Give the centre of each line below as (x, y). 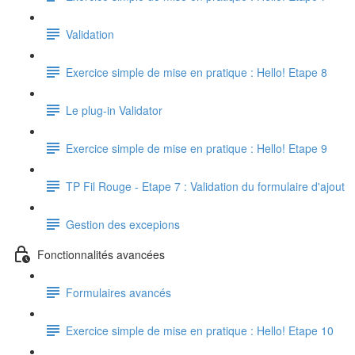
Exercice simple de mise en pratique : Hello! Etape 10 (200, 330)
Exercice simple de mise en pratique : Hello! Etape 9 (197, 148)
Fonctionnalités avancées (101, 254)
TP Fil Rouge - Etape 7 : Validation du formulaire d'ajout (205, 186)
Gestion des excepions (123, 224)
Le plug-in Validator (114, 110)
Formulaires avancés (118, 292)
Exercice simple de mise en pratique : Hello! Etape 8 (197, 72)
